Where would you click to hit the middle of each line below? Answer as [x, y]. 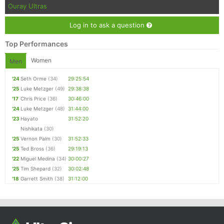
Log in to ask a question [108, 25]
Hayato [29, 119]
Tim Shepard [35, 169]
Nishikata [31, 129]
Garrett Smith [37, 179]
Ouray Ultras [27, 6]
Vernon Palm [35, 139]
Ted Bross [32, 149]
